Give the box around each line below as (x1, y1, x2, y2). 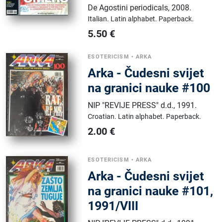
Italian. (88, 15, 111, 23)
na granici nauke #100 (88, 81, 211, 95)
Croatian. (88, 112, 118, 120)
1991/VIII (88, 199, 139, 214)
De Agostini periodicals (88, 3, 168, 12)
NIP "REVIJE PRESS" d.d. (88, 101, 174, 110)
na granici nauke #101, (88, 184, 214, 199)
